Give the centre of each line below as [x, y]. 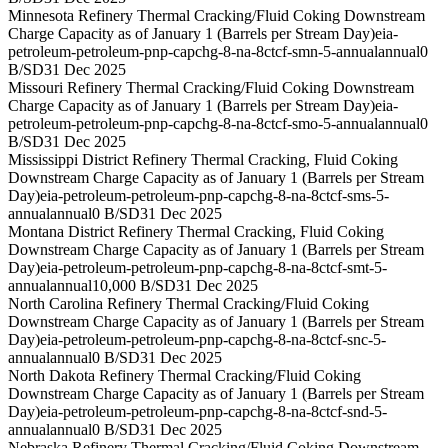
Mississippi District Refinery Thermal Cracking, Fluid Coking [203, 160]
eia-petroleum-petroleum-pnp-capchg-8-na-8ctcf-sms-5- [214, 196]
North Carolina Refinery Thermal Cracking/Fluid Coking [188, 304]
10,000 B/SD [134, 286]
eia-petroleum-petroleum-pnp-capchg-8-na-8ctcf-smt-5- [213, 268]
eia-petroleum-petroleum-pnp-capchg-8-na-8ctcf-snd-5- [213, 412]
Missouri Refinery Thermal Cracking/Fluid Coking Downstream [211, 88]
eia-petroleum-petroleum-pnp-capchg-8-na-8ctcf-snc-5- [213, 340]
